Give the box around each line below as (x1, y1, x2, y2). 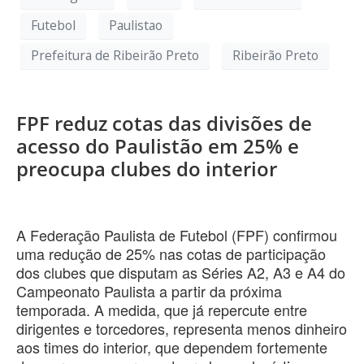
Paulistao (109, 16, 162, 35)
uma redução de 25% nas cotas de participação (16, 242, 326, 264)
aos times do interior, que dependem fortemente (16, 336, 327, 357)
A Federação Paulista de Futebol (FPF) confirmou (16, 223, 337, 245)
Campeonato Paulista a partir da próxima (16, 279, 282, 301)
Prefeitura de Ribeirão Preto (31, 46, 199, 65)
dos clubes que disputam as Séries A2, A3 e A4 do (16, 261, 345, 283)
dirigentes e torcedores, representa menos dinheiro (16, 317, 347, 339)
